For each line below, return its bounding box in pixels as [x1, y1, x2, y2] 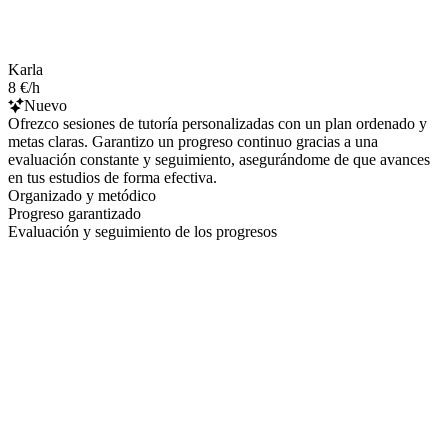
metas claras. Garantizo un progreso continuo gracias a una [8, 132, 378, 150]
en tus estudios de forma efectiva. [8, 168, 217, 186]
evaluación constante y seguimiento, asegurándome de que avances [8, 150, 430, 168]
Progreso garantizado [8, 204, 141, 222]
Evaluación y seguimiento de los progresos [8, 222, 277, 240]
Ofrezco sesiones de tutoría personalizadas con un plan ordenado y [8, 114, 427, 132]
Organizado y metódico [8, 186, 156, 204]
